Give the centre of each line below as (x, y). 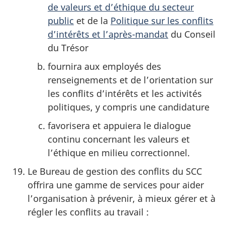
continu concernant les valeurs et (119, 139)
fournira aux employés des (104, 66)
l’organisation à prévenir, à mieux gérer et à (122, 198)
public (61, 20)
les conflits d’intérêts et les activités (125, 93)
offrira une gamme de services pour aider (116, 185)
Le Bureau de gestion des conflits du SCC (115, 171)
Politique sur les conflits (162, 20)
